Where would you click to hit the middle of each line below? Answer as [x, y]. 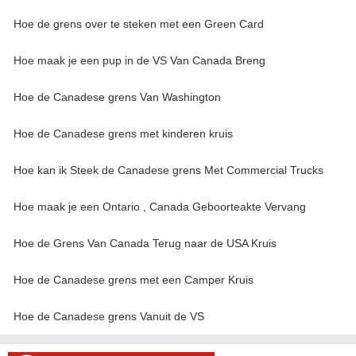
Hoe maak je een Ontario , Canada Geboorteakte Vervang [160, 207]
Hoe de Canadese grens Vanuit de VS [109, 316]
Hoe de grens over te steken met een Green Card [139, 24]
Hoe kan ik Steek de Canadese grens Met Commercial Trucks [168, 170]
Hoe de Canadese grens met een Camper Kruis [133, 280]
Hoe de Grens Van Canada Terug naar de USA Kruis [145, 243]
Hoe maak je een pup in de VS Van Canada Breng [139, 60]
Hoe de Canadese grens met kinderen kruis [123, 133]
